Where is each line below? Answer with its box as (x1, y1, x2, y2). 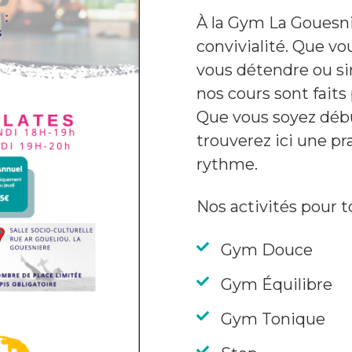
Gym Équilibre (221, 275, 332, 294)
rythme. (196, 155, 258, 174)
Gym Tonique (221, 310, 325, 328)
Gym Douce (221, 240, 313, 259)
